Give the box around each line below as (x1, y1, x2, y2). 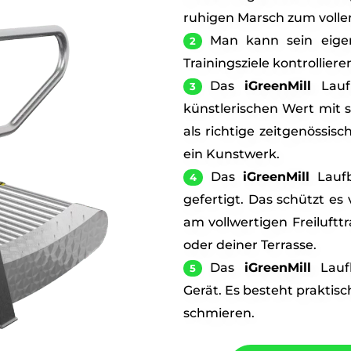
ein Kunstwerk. (183, 146, 280, 161)
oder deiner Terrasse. (183, 237, 317, 252)
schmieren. (183, 305, 255, 320)
